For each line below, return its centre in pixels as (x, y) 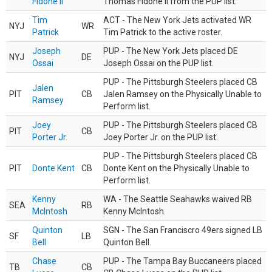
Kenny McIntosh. (134, 211)
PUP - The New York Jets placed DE (171, 51)
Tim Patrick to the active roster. (163, 32)
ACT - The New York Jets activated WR (177, 20)
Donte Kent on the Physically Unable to (176, 168)
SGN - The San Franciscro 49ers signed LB (183, 230)
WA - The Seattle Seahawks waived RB (178, 199)
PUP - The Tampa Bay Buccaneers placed (182, 261)
